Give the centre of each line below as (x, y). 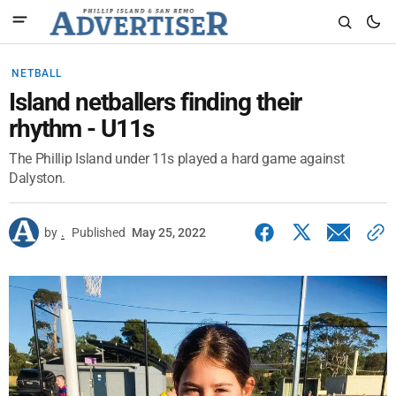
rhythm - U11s (81, 129)
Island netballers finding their (156, 102)
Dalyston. (38, 178)
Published (99, 232)
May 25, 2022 (169, 232)
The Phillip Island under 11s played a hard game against (177, 159)
